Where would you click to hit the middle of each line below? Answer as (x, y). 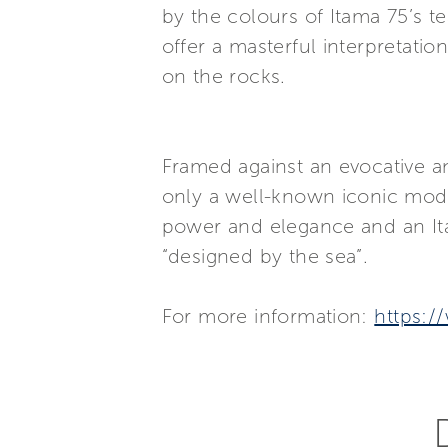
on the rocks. (223, 76)
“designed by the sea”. (265, 256)
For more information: (268, 316)
